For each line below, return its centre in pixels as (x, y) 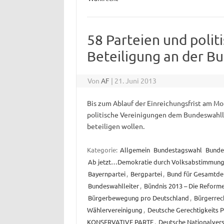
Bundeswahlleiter (113, 186)
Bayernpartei (106, 174)
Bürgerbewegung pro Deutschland (138, 198)
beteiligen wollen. (115, 126)
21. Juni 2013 (136, 81)
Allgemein (135, 150)
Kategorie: (103, 150)
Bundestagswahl (177, 150)
